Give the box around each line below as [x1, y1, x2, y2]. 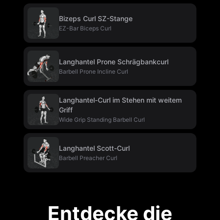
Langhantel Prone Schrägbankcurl [59, 57, 168, 66]
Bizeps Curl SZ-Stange [59, 14, 133, 23]
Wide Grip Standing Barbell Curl [59, 116, 145, 123]
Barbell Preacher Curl [59, 154, 117, 162]
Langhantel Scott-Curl [59, 144, 130, 152]
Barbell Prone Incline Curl [59, 68, 128, 75]
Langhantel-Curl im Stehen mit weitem [59, 96, 182, 104]
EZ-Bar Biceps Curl [59, 25, 111, 32]
